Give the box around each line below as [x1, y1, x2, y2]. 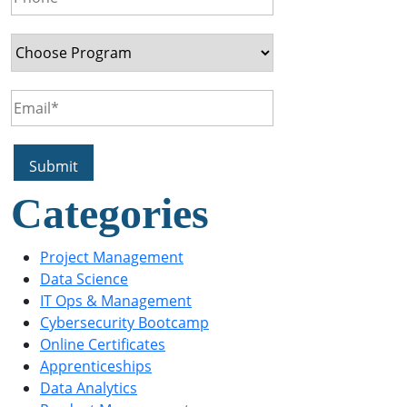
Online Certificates [40, 334, 165, 354]
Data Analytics [40, 378, 137, 398]
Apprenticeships [40, 356, 152, 376]
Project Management [40, 247, 184, 267]
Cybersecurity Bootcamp [40, 313, 209, 333]
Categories [11, 189, 209, 237]
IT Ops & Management [40, 291, 192, 311]
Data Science [40, 269, 128, 289]
